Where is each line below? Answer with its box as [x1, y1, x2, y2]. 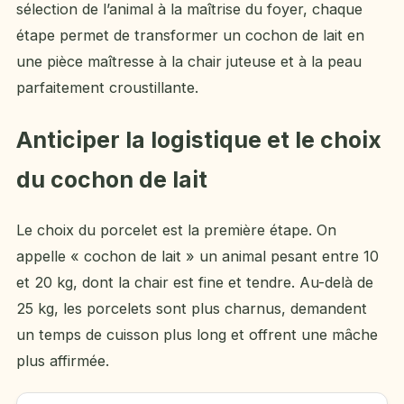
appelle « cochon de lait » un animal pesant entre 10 [16, 246, 379, 265]
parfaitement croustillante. [16, 78, 198, 96]
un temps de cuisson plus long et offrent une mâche [16, 325, 378, 344]
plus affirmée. [16, 351, 109, 370]
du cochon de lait [16, 165, 207, 193]
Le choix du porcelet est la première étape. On [16, 220, 336, 239]
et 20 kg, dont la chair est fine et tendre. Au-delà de [16, 272, 373, 291]
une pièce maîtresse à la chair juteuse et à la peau [16, 52, 362, 70]
